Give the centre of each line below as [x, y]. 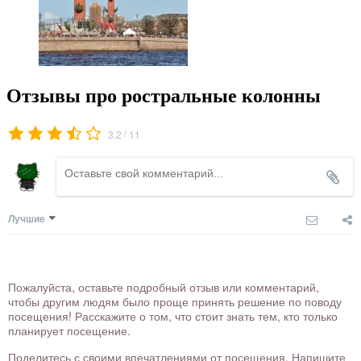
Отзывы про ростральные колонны [164, 96]
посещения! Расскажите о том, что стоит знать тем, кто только [173, 316]
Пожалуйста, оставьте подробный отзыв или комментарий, [164, 287]
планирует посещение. [69, 331]
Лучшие [27, 219]
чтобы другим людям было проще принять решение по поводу [175, 302]
